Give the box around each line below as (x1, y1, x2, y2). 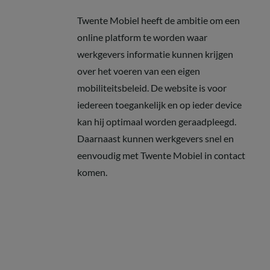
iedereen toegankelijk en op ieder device (77, 99, 242, 111)
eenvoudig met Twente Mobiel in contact (77, 149, 245, 162)
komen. (77, 166, 107, 178)
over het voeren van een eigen (77, 65, 200, 77)
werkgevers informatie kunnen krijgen (77, 48, 233, 60)
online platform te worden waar (77, 31, 207, 43)
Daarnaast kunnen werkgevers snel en (77, 133, 234, 145)
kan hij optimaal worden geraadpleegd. (77, 116, 236, 128)
